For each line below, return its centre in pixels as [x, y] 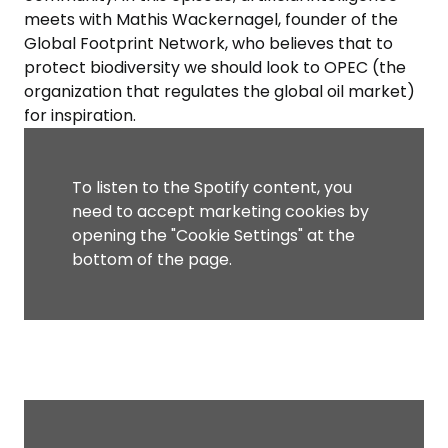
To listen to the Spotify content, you [212, 188]
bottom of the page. [152, 260]
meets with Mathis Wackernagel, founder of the [211, 20]
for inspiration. [80, 116]
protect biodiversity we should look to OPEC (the [215, 68]
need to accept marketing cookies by [220, 212]
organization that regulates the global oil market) [219, 92]
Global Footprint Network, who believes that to [208, 44]
